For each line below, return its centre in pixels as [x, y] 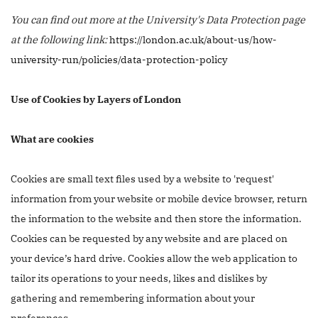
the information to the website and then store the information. [156, 218]
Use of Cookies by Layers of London [97, 99]
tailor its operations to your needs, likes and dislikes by [139, 278]
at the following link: [60, 39]
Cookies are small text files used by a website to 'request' [142, 179]
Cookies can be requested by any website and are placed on [149, 238]
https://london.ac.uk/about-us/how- [193, 39]
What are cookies [52, 139]
